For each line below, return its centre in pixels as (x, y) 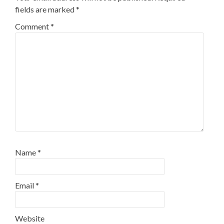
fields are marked (45, 9)
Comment (33, 26)
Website (30, 218)
